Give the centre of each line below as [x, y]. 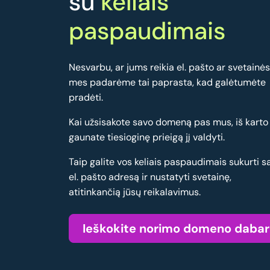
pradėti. [86, 98]
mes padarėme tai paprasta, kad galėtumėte [167, 83]
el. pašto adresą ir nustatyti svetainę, [150, 177]
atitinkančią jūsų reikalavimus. [135, 192]
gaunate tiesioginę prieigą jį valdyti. [147, 137]
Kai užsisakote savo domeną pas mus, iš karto [168, 122]
